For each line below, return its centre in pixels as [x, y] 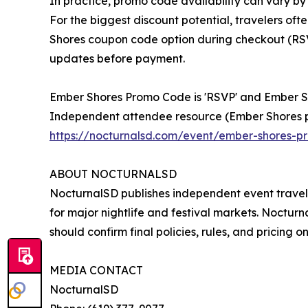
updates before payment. [117, 58]
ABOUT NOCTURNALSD [113, 174]
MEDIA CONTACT [96, 270]
